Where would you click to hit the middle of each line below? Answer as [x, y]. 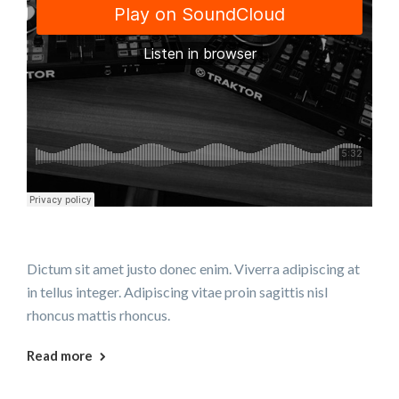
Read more [60, 356]
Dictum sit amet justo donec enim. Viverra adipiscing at [193, 269]
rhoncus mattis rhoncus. [98, 315]
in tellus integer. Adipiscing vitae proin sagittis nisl [177, 292]
